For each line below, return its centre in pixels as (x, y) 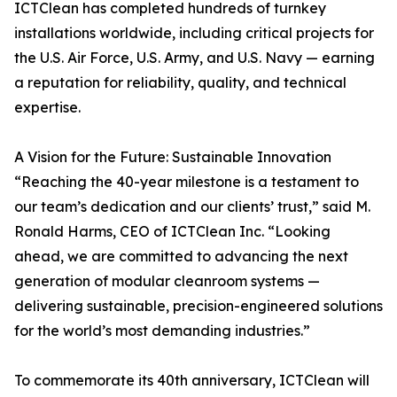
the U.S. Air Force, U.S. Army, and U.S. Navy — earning (195, 58)
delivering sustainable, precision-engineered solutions (198, 306)
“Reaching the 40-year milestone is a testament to (187, 182)
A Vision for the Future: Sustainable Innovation (173, 157)
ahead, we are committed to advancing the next (181, 257)
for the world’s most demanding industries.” (162, 331)
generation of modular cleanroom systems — (167, 281)
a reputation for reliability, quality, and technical (180, 83)
